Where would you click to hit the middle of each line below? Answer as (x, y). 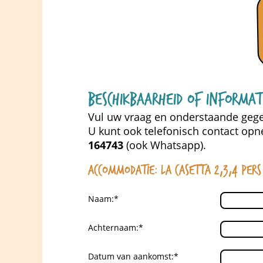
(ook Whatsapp (162, 145)
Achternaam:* (116, 227)
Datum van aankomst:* (133, 256)
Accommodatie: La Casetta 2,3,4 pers (175, 171)
